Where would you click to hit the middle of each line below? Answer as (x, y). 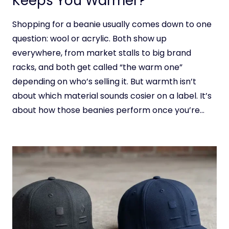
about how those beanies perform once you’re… (108, 110)
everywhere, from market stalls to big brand (102, 53)
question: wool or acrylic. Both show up (89, 38)
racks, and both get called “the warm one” (97, 67)
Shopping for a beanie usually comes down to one (112, 24)
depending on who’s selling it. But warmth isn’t (104, 81)
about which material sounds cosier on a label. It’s (112, 96)
